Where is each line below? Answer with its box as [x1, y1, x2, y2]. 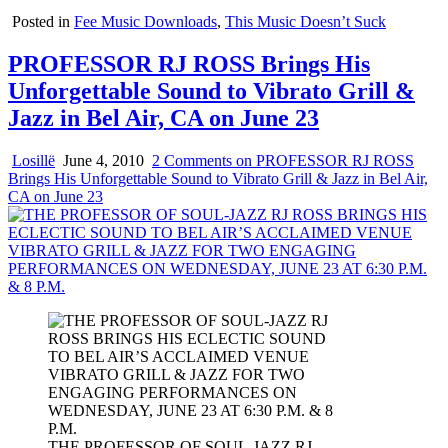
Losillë [12, 151, 55, 169]
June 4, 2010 [59, 151, 144, 169]
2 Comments [152, 151, 232, 169]
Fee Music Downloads [74, 13, 217, 30]
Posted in [12, 13, 74, 30]
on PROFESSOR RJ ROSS [232, 151, 414, 169]
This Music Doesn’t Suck [225, 13, 386, 30]
